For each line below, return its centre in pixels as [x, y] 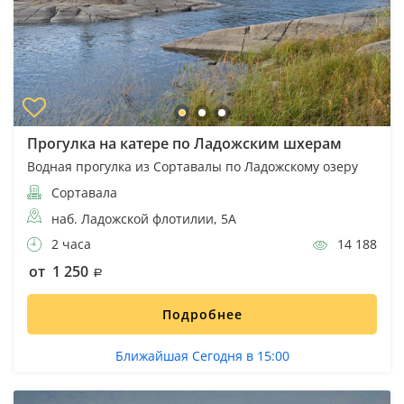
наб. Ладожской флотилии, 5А [144, 219]
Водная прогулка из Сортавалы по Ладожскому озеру [193, 167]
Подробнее [202, 315]
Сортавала [83, 193]
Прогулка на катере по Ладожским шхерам [184, 144]
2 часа [69, 244]
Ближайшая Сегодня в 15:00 [202, 356]
